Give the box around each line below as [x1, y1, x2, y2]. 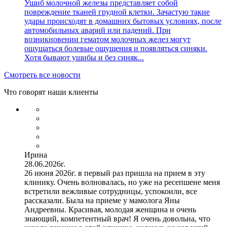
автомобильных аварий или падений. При [24, 25, 171, 34]
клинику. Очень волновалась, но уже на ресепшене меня [24, 177, 220, 186]
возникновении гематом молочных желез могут [24, 34, 191, 44]
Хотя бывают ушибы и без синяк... [24, 53, 144, 62]
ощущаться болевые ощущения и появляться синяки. [24, 44, 207, 53]
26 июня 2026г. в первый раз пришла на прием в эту [24, 168, 205, 177]
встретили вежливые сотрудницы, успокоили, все [24, 186, 197, 196]
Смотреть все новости [4, 70, 81, 79]
